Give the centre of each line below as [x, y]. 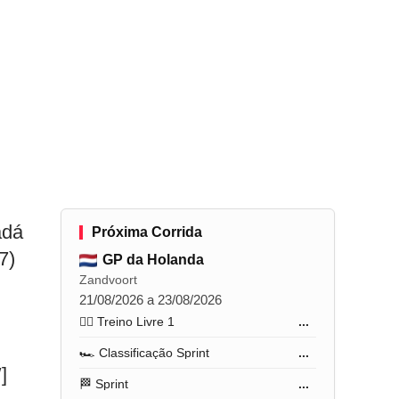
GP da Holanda [154, 260]
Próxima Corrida [147, 232]
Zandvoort [109, 280]
